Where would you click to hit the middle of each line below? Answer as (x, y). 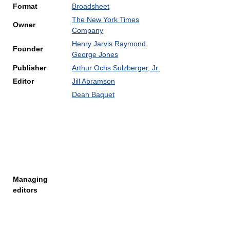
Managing (30, 179)
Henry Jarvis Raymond (109, 44)
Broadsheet (91, 6)
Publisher (30, 68)
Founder (28, 49)
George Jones (95, 54)
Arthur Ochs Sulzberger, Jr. (116, 68)
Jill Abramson (93, 81)
